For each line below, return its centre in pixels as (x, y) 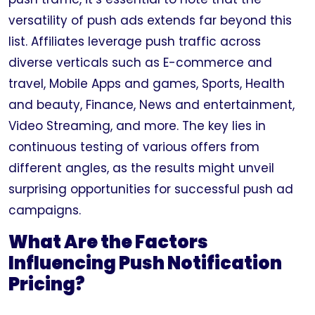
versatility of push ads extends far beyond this (150, 20)
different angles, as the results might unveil (141, 168)
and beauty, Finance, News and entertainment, (152, 105)
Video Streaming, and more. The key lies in (137, 126)
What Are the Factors (108, 242)
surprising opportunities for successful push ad (151, 189)
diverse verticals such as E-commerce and (140, 63)
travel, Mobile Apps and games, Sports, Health (147, 84)
